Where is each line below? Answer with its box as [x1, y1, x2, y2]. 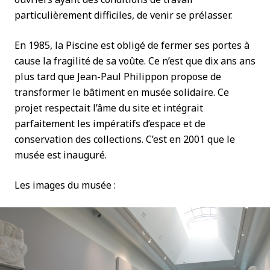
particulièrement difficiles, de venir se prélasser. [14, 8, 232, 22]
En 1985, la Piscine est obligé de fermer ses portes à [14, 39, 250, 52]
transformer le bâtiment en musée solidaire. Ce [14, 86, 229, 99]
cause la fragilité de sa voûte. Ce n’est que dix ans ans [14, 54, 256, 67]
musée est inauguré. [14, 148, 107, 162]
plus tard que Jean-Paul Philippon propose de [14, 70, 221, 83]
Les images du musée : [14, 178, 116, 192]
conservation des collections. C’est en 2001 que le [14, 133, 235, 146]
